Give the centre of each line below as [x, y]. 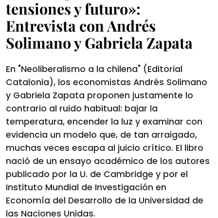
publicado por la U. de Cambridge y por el [97, 174]
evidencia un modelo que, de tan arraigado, [101, 135]
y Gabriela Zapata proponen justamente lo [100, 95]
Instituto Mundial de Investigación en [86, 187]
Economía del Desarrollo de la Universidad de [105, 200]
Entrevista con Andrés [81, 26]
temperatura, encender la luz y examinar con [104, 122]
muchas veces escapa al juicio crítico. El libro [105, 148]
